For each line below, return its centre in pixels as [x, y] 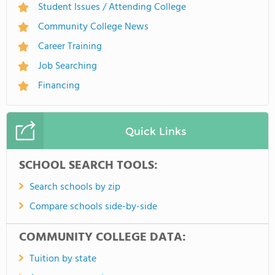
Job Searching [68, 66]
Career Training [70, 47]
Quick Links [156, 131]
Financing [59, 86]
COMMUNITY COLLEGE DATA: [103, 238]
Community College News [93, 27]
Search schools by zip [75, 187]
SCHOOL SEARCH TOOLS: [88, 166]
